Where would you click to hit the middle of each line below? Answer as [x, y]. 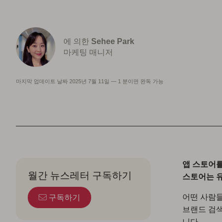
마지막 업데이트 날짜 [43, 81]
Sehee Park [113, 41]
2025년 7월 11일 [89, 81]
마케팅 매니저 [88, 52]
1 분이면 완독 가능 [141, 81]
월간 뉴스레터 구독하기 [80, 175]
